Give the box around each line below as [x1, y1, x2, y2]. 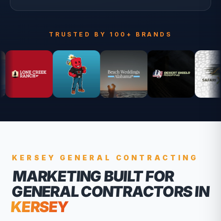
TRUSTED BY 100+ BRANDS [49, 31, 172, 38]
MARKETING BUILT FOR [12, 167, 175, 185]
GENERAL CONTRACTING [60, 153, 198, 162]
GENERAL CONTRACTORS [11, 183, 193, 200]
